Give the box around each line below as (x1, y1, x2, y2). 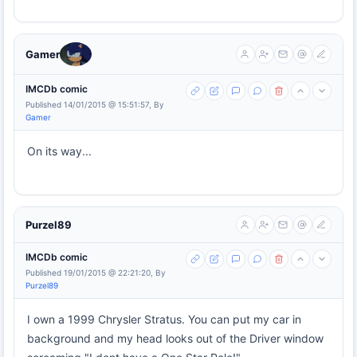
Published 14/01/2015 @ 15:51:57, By (25, 99, 164, 109)
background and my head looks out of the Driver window (27, 331, 324, 345)
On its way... (27, 143, 92, 158)
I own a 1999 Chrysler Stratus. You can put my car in (27, 312, 301, 326)
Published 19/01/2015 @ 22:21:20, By (25, 267, 166, 277)
